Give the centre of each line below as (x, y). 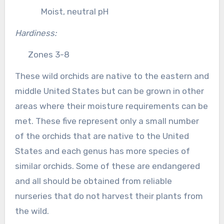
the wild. (32, 211)
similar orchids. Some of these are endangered (107, 166)
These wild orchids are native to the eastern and (112, 76)
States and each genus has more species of (102, 151)
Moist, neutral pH (74, 11)
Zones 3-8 (48, 54)
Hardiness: (35, 33)
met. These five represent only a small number (107, 121)
